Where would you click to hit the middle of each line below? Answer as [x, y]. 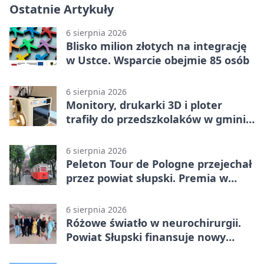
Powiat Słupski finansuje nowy [146, 237]
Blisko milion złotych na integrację [156, 46]
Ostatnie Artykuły [62, 9]
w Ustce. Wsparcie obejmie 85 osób [158, 60]
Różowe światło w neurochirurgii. [154, 223]
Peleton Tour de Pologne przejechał [159, 164]
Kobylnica [91, 133]
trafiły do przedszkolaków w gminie [159, 119]
